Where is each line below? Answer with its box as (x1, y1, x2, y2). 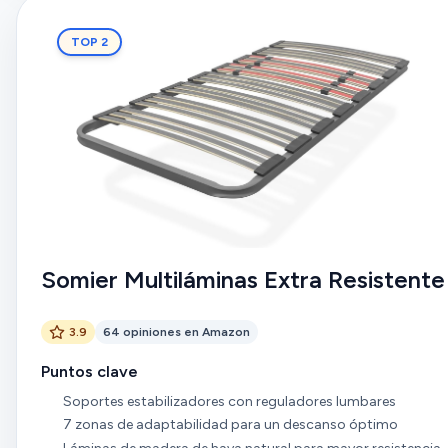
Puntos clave (41, 361, 138, 381)
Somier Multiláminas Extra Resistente (41, 264, 445, 294)
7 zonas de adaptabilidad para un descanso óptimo (62, 416, 398, 434)
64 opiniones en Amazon (103, 324, 250, 339)
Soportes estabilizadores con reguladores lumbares (62, 392, 396, 410)
